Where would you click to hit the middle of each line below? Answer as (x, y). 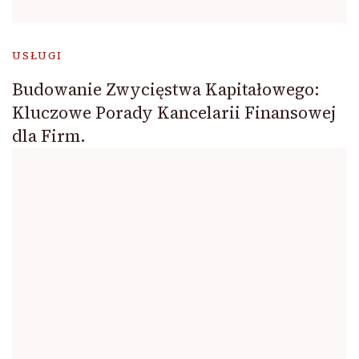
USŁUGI (37, 56)
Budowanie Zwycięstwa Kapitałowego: (166, 90)
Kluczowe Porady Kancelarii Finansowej (174, 113)
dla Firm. (49, 136)
